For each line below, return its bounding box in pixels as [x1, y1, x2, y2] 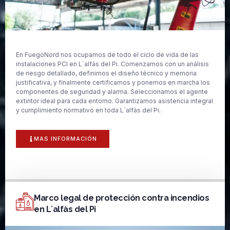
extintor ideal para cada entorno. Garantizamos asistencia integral [16, 97, 213, 105]
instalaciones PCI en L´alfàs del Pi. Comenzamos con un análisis [16, 60, 209, 68]
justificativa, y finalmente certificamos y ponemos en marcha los [16, 79, 210, 87]
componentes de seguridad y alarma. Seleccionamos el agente [16, 88, 208, 96]
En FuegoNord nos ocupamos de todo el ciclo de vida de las [16, 51, 199, 59]
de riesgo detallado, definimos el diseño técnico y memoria [16, 69, 197, 78]
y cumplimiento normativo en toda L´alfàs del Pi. [16, 106, 161, 114]
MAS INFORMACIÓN [34, 135, 97, 142]
